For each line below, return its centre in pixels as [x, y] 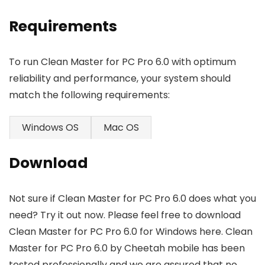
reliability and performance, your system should [120, 79]
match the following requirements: [89, 95]
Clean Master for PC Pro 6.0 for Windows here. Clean [131, 232]
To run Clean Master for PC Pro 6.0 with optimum [122, 62]
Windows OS [50, 128]
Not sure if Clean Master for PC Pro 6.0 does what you [132, 199]
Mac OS [121, 128]
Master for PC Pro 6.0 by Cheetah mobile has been [127, 248]
